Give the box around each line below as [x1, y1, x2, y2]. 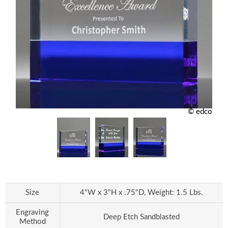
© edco [187, 108, 212, 116]
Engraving [16, 209, 49, 216]
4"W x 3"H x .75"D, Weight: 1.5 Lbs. [80, 189, 203, 196]
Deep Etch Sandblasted [103, 213, 180, 221]
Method [19, 218, 46, 225]
